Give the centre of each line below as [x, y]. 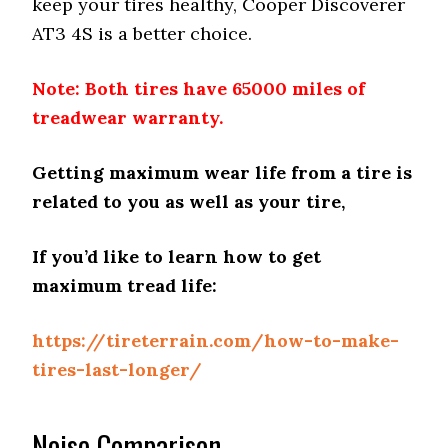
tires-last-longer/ [117, 369]
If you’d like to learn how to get [177, 256]
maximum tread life [122, 285]
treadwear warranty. [128, 117]
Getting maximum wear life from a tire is [222, 172]
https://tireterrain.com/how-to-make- [216, 340]
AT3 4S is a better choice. [142, 33]
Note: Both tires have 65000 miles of [199, 88]
